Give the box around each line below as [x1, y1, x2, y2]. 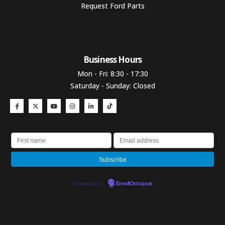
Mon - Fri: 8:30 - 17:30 [77, 68, 148, 78]
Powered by [72, 180, 104, 187]
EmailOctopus [116, 181, 152, 186]
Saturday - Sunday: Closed [70, 80, 155, 90]
